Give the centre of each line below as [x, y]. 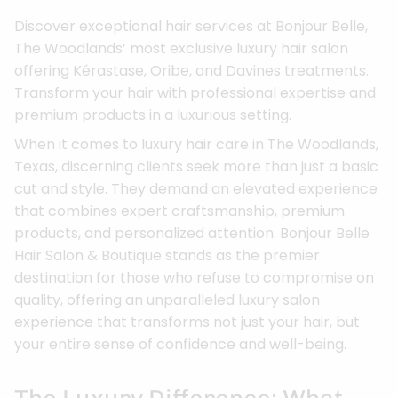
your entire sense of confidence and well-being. [180, 345]
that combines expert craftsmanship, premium [179, 211]
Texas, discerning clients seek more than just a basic [196, 167]
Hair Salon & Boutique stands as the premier [167, 256]
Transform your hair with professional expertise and [195, 93]
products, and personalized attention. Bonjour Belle [192, 234]
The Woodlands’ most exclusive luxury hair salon [181, 49]
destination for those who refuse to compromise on [194, 278]
